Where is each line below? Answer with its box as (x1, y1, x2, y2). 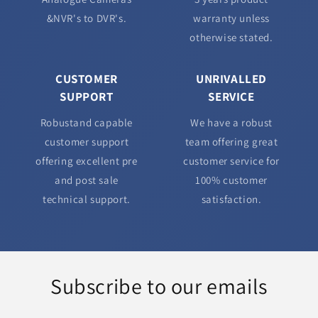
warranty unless (193, 11, 270, 26)
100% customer (195, 173, 268, 187)
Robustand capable (40, 116, 133, 130)
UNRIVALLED (196, 71, 267, 87)
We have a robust (190, 116, 273, 130)
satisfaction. (201, 192, 262, 207)
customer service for (183, 154, 280, 168)
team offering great (185, 135, 278, 149)
